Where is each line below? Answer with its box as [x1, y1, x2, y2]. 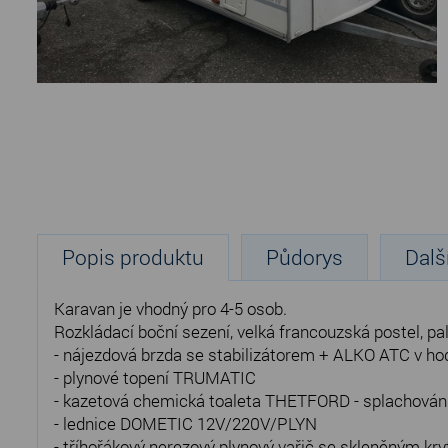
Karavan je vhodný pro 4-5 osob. [54, 297, 287, 321]
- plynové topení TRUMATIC [54, 366, 256, 390]
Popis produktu [62, 243, 204, 272]
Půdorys [266, 243, 343, 272]
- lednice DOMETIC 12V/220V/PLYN [54, 412, 317, 436]
